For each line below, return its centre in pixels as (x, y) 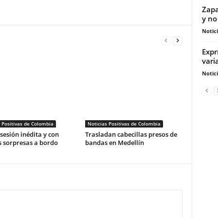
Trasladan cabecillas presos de (131, 134)
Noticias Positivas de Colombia (124, 124)
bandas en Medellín (114, 143)
